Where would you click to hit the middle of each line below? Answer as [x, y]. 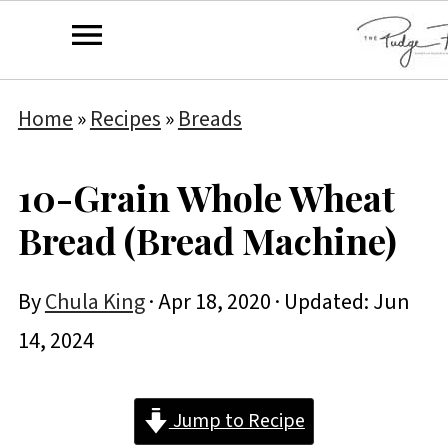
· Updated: [321, 302]
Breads [209, 119]
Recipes [125, 119]
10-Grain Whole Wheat [206, 197]
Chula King [94, 302]
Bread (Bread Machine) [207, 240]
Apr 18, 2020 [214, 302]
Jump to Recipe [236, 421]
